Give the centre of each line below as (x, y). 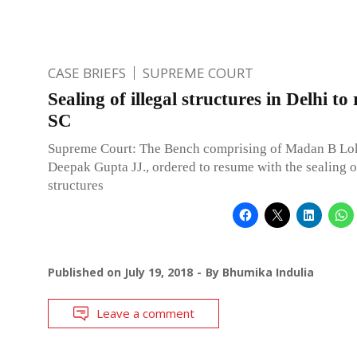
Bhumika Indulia (268, 272)
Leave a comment (145, 313)
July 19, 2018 (159, 272)
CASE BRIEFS (87, 73)
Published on (86, 272)
